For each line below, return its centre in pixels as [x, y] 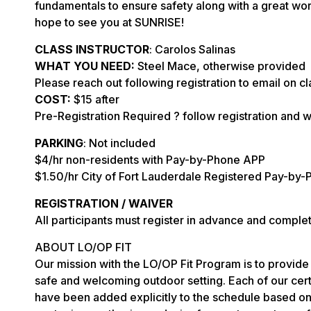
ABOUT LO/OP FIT [83, 247]
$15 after [95, 99]
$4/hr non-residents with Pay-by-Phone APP [150, 160]
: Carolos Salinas [192, 49]
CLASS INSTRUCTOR [92, 49]
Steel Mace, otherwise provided [221, 66]
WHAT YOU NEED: [86, 66]
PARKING [59, 143]
